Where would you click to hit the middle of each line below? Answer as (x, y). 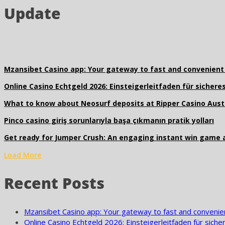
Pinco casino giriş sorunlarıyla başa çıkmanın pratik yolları (109, 120)
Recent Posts (54, 183)
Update (32, 13)
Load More (23, 155)
